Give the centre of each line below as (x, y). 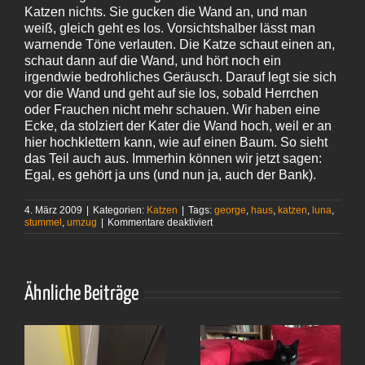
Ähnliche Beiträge (81, 294)
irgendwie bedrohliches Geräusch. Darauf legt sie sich (180, 77)
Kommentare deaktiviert (160, 222)
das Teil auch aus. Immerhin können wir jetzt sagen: (173, 158)
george (230, 210)
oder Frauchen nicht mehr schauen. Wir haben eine (172, 109)
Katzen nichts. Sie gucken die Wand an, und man (166, 11)
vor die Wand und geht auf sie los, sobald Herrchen (172, 93)
